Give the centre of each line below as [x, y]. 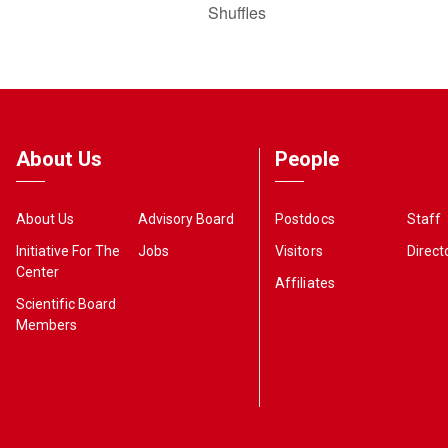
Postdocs [305, 218]
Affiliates [305, 282]
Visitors [299, 250]
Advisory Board [185, 218]
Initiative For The [68, 250]
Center [38, 271]
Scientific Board [66, 303]
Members [47, 324]
